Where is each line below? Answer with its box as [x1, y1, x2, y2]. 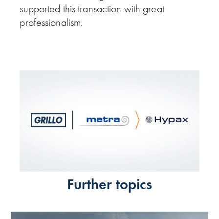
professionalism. [20, 16, 83, 29]
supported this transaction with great [20, 2, 164, 15]
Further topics [66, 175, 153, 193]
